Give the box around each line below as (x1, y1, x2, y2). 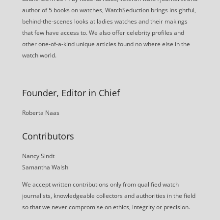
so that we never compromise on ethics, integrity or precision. (22, 203, 190, 212)
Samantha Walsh (22, 163, 68, 172)
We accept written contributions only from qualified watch (22, 180, 179, 189)
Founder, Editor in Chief (22, 87, 120, 99)
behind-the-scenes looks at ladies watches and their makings (22, 17, 188, 26)
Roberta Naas (22, 109, 59, 117)
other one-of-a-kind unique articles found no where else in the (22, 40, 190, 49)
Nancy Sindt (22, 152, 55, 161)
